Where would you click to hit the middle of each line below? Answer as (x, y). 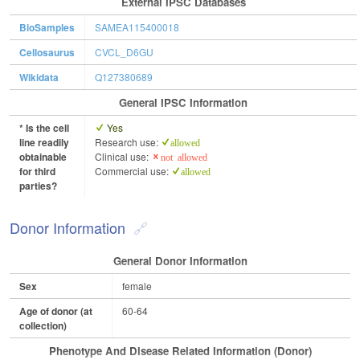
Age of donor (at (56, 311)
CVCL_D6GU (124, 52)
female (137, 286)
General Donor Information (180, 261)
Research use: (128, 142)
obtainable (43, 157)
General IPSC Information (183, 103)
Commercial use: (133, 171)
